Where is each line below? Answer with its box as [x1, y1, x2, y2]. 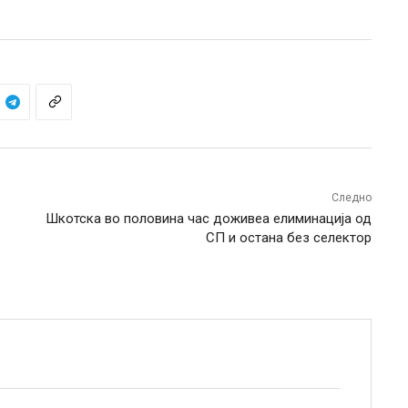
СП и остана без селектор [205, 229, 372, 246]
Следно [331, 191, 372, 204]
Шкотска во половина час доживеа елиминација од [45, 210, 372, 227]
